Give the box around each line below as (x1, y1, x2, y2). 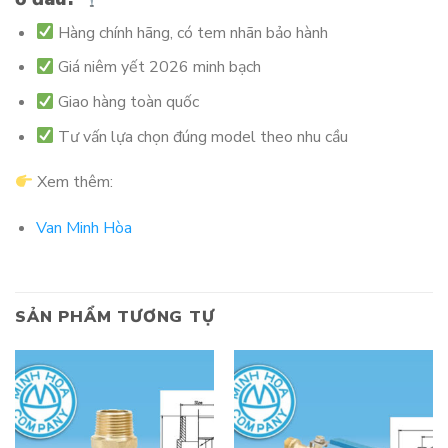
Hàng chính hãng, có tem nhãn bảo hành (54, 21, 329, 44)
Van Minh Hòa (35, 217, 132, 240)
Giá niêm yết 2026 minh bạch (54, 56, 262, 79)
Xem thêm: (33, 171, 114, 194)
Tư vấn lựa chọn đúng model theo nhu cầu (54, 125, 349, 148)
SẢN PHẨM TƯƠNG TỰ (15, 306, 215, 329)
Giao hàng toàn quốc (54, 91, 200, 114)
